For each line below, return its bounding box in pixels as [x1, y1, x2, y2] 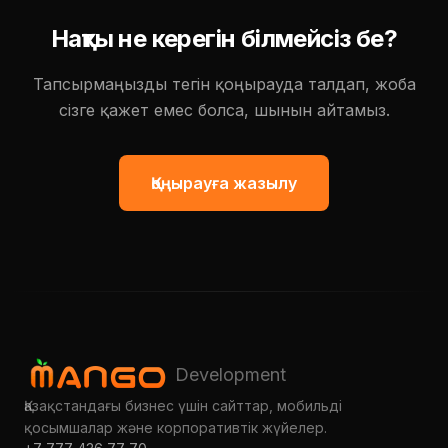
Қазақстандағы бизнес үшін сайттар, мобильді [24, 397, 342, 414]
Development [175, 364, 286, 385]
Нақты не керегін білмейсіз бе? [51, 24, 397, 53]
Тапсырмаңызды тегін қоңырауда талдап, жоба [32, 74, 416, 94]
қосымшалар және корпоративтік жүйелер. [24, 419, 327, 436]
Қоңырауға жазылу [151, 173, 297, 193]
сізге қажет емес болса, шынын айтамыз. [58, 100, 390, 120]
